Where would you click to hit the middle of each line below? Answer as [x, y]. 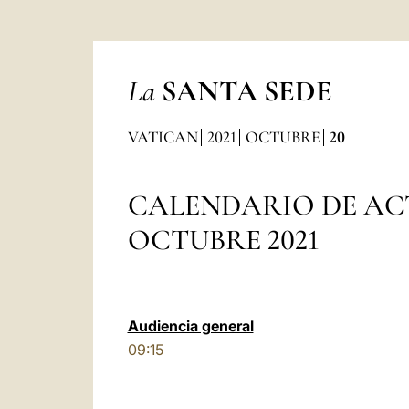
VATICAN [163, 137]
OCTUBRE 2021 [224, 240]
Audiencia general [190, 326]
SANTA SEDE [246, 91]
